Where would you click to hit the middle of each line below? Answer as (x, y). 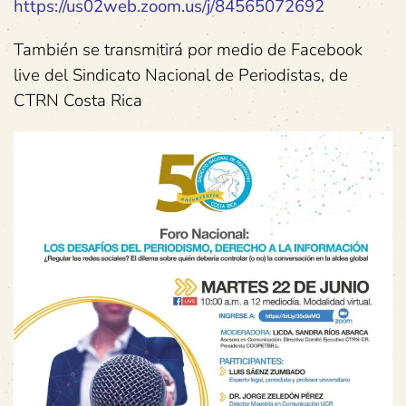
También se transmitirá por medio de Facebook (188, 49)
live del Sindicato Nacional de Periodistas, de (181, 75)
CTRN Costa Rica (78, 100)
